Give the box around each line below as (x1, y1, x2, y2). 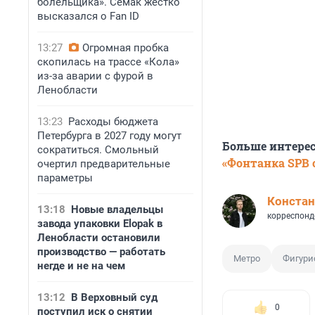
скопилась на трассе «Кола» (37, 56, 179, 68)
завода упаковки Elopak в (37, 217, 162, 230)
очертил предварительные (37, 157, 170, 170)
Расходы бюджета (68, 115, 158, 128)
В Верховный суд (71, 291, 157, 304)
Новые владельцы (71, 203, 163, 216)
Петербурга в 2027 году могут (37, 129, 181, 142)
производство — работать (37, 245, 165, 258)
